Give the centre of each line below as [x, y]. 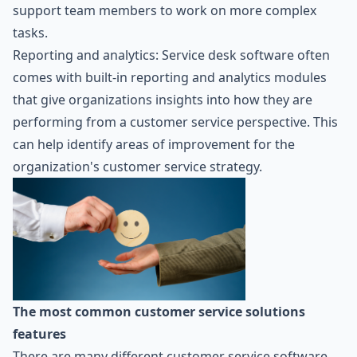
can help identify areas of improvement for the [154, 145]
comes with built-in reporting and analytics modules [170, 78]
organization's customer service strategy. [137, 167]
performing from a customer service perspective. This [175, 122]
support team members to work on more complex [165, 11]
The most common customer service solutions [159, 311]
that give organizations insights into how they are [163, 100]
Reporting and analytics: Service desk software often [171, 55]
